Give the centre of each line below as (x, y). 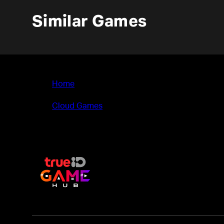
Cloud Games (77, 106)
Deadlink (68, 128)
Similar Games (89, 22)
